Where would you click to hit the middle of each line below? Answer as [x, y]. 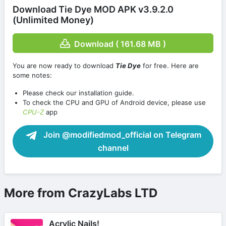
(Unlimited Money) [53, 20]
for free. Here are [170, 66]
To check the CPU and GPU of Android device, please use [114, 103]
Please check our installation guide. [78, 93]
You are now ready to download [64, 66]
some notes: [32, 75]
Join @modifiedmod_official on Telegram [121, 135]
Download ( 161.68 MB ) [120, 44]
